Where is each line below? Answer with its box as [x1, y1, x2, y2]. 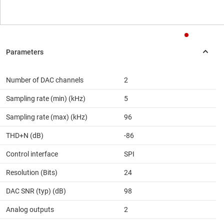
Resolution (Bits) [6, 168, 57, 177]
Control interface [6, 150, 58, 158]
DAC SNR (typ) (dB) [6, 187, 66, 195]
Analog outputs [6, 205, 54, 214]
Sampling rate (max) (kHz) [6, 113, 87, 121]
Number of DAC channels [6, 76, 83, 84]
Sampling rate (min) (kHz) [6, 94, 85, 103]
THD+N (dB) [6, 131, 43, 140]
